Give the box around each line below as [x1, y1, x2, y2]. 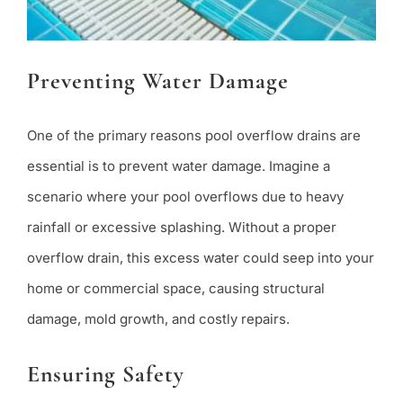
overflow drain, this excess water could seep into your [26, 248, 374, 266]
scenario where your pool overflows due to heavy [26, 187, 344, 205]
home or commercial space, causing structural [26, 279, 325, 297]
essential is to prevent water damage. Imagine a [26, 157, 330, 175]
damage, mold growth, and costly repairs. [26, 309, 290, 327]
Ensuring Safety [26, 360, 184, 389]
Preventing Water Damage [26, 67, 289, 95]
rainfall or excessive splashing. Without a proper [26, 218, 336, 236]
